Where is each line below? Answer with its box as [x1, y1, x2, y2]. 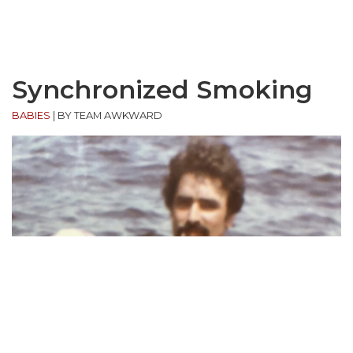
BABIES [12, 109, 50, 121]
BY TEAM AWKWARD [58, 109, 162, 121]
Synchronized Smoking [12, 73, 313, 105]
